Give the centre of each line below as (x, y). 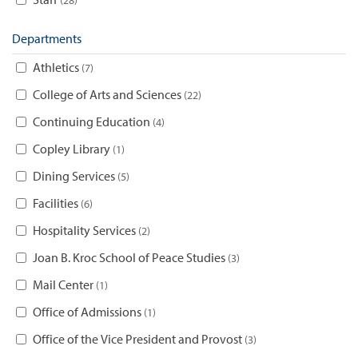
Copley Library (73, 149)
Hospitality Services (86, 231)
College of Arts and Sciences (108, 95)
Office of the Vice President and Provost (139, 339)
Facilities (57, 203)
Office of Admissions (88, 312)
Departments (47, 39)
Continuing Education (93, 122)
